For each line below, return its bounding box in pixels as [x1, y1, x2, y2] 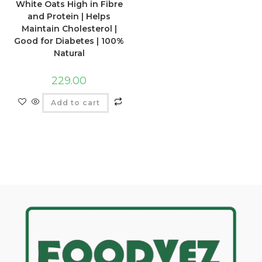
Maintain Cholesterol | [21, 23, 117, 35]
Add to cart [51, 98, 101, 108]
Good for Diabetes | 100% [14, 36, 125, 47]
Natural [53, 48, 85, 59]
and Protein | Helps [27, 11, 111, 22]
